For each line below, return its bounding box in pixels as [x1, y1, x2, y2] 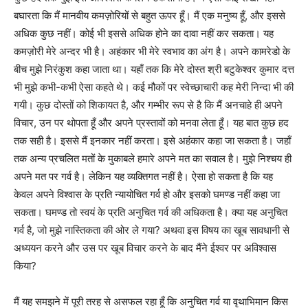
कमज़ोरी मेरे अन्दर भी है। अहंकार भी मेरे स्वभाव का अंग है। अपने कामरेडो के [14, 45, 290, 58]
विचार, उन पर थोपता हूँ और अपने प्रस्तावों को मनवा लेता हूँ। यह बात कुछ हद [14, 116, 289, 130]
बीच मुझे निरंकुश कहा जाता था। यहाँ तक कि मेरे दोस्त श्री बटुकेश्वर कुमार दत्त [14, 63, 294, 76]
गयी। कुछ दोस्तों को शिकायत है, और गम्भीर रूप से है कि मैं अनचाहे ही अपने [14, 98, 283, 112]
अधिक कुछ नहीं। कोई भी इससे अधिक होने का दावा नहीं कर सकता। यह [14, 27, 274, 41]
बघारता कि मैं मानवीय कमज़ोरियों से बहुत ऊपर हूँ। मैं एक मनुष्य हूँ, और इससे [14, 9, 285, 23]
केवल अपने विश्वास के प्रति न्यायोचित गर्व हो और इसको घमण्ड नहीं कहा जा [14, 188, 280, 201]
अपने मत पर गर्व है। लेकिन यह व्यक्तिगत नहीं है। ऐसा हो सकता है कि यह [14, 170, 273, 184]
